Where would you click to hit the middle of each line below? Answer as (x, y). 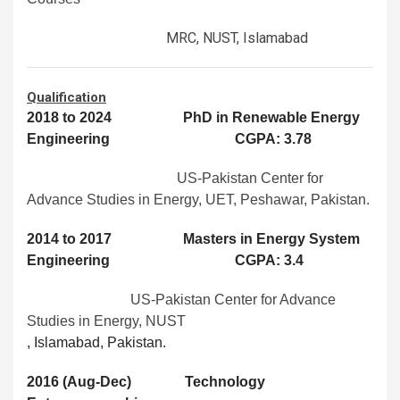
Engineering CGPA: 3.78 (169, 139)
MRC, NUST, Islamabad (167, 38)
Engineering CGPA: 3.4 (165, 261)
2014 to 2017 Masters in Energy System (193, 239)
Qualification (67, 98)
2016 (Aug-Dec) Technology (146, 382)
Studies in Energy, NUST (106, 321)
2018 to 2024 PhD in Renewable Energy (193, 118)
